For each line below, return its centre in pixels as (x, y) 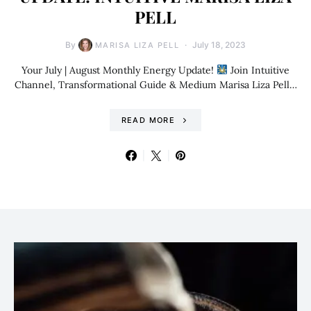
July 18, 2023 (219, 44)
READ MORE (148, 120)
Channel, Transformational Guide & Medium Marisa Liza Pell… (155, 84)
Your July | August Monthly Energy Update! (119, 70)
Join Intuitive (258, 70)
